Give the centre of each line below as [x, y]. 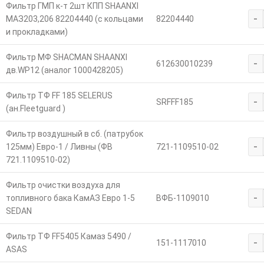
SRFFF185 [174, 102]
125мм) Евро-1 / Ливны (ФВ [59, 147]
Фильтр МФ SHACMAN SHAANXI [66, 57]
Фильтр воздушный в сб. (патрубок [74, 134]
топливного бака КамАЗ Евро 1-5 [70, 198]
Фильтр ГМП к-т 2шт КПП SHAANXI [72, 6]
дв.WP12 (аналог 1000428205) [64, 70]
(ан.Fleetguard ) [35, 109]
